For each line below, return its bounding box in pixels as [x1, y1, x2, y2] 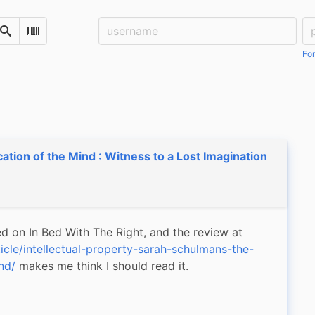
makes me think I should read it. [15, 259, 188, 273]
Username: [98, 18, 155, 32]
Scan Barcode [32, 30, 98, 42]
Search [5, 30, 36, 42]
